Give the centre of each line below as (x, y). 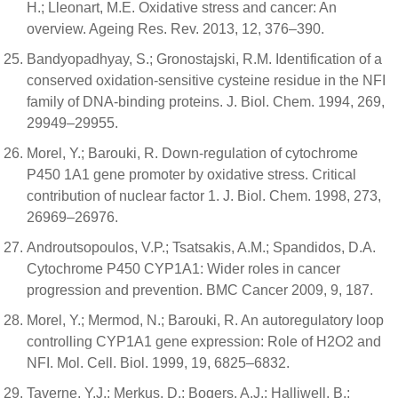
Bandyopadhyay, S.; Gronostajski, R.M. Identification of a (204, 59)
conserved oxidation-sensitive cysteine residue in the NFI (206, 80)
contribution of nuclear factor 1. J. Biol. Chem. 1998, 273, (204, 195)
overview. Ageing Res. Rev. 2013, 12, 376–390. (175, 28)
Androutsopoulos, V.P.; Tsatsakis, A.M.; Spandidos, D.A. (201, 247)
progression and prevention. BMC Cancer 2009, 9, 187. (200, 290)
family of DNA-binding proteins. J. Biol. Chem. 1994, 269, (206, 101)
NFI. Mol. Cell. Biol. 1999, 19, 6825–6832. (158, 362)
